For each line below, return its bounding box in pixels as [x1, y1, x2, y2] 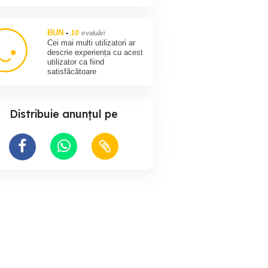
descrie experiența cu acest [47, 48, 144, 57]
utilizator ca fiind [47, 57, 105, 67]
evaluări [81, 29, 105, 37]
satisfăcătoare [47, 67, 97, 77]
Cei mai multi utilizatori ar [47, 38, 136, 48]
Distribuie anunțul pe [9, 107, 118, 121]
